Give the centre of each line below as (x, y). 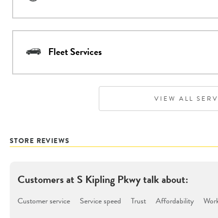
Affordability (175, 200)
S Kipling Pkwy (109, 179)
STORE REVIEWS (40, 140)
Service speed (100, 200)
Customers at (47, 179)
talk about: (164, 179)
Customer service (44, 200)
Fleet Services (75, 52)
